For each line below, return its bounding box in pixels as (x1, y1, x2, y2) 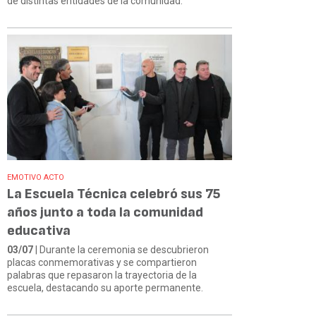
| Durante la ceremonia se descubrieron (33, 244, 209, 256)
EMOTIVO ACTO (7, 173, 64, 183)
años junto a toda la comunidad (7, 204, 203, 221)
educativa (7, 222, 71, 240)
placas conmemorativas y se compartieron (7, 257, 197, 269)
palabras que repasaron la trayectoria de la (7, 269, 197, 281)
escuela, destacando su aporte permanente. (7, 282, 203, 294)
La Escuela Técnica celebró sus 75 (7, 186, 221, 203)
